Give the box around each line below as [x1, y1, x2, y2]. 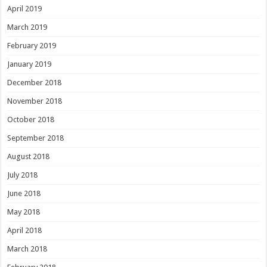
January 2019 [7, 60, 52, 69]
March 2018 [7, 244, 48, 253]
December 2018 [7, 78, 62, 87]
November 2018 [7, 97, 63, 105]
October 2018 [7, 115, 55, 124]
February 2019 [7, 41, 57, 50]
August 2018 [7, 152, 50, 161]
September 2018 [7, 133, 64, 142]
